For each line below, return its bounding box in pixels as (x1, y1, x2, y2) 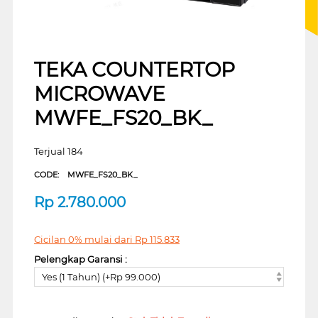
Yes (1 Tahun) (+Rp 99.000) (41, 271, 160, 283)
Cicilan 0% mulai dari (33, 233, 135, 245)
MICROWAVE (33, 81, 165, 106)
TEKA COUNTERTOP (33, 57, 235, 82)
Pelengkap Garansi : (33, 253, 127, 265)
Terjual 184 (33, 145, 83, 157)
